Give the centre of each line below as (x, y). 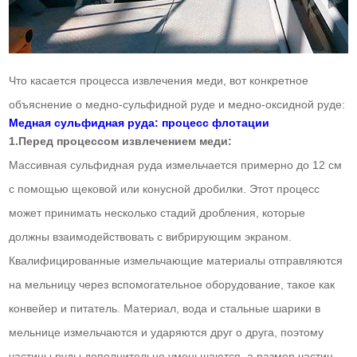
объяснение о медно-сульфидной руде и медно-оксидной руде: (177, 104)
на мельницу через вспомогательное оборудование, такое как (172, 284)
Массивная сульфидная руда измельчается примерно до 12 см (176, 165)
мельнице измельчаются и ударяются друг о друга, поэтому (167, 332)
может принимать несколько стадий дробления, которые (157, 212)
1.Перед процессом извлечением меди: (121, 141)
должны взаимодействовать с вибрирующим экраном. (151, 236)
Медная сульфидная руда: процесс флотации (139, 122)
